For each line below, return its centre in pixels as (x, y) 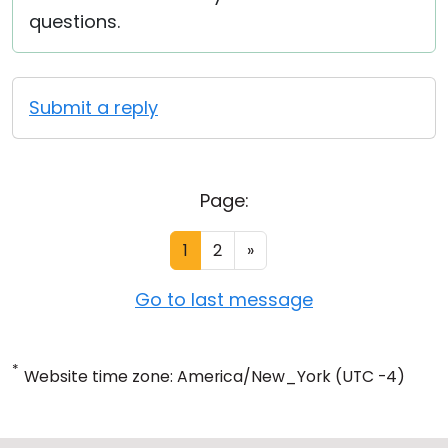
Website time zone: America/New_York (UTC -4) (214, 376)
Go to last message (224, 299)
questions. (74, 21)
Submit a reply (93, 107)
